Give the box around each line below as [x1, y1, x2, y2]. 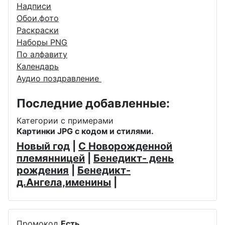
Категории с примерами [17, 116, 114, 126]
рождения [17, 164, 69, 177]
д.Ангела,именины [17, 176, 111, 189]
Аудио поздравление [17, 73, 101, 84]
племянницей [17, 152, 85, 165]
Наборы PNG [17, 37, 67, 48]
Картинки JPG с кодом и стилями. [17, 126, 154, 137]
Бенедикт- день [93, 152, 174, 165]
